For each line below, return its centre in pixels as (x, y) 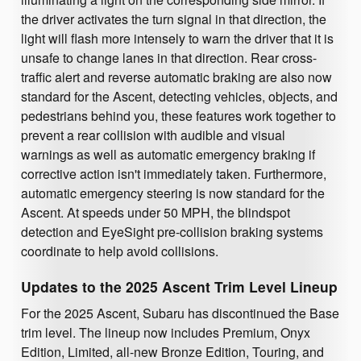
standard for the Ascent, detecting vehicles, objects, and (179, 97)
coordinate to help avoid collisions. (120, 251)
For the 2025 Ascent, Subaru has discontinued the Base (180, 313)
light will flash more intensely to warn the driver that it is (177, 39)
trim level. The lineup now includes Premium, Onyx (166, 332)
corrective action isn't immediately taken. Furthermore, (174, 174)
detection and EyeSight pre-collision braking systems (172, 232)
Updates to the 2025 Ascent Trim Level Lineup (179, 287)
